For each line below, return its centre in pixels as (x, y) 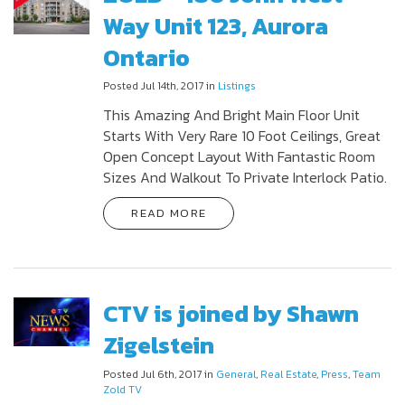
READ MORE (169, 213)
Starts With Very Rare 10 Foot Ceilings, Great (242, 136)
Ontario (147, 57)
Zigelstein (159, 345)
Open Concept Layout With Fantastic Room (240, 157)
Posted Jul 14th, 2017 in (161, 86)
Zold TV (123, 389)
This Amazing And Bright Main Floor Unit (232, 115)
